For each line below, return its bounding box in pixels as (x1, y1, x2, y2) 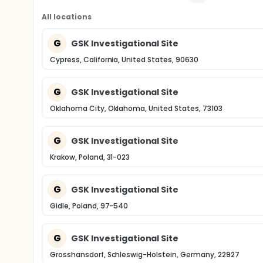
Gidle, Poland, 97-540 (50, 201, 129, 211)
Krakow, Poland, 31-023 (50, 152, 130, 162)
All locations (42, 12, 92, 22)
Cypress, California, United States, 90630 (50, 55, 198, 65)
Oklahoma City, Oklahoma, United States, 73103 (50, 103, 222, 113)
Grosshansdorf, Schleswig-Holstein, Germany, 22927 (50, 249, 240, 259)
